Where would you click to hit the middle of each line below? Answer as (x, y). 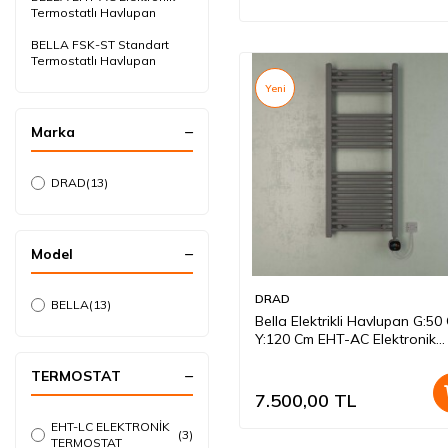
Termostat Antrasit (316, 357)
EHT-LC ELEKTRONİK (110, 426)
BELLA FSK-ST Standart (100, 44)
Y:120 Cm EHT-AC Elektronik (345, 339)
